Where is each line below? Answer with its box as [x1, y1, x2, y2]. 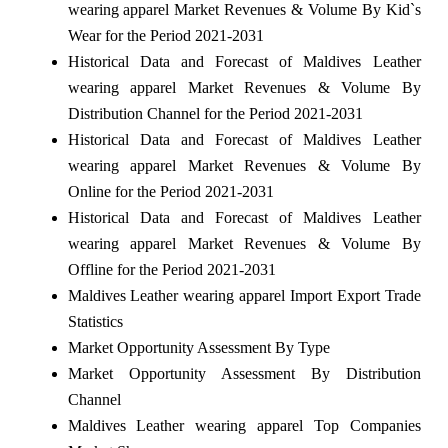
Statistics [67, 312, 123, 330]
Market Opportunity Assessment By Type [67, 338, 330, 356]
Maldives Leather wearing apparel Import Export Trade [67, 286, 421, 304]
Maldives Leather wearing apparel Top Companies [67, 416, 421, 434]
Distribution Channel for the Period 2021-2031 [67, 104, 363, 122]
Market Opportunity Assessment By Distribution [67, 364, 421, 382]
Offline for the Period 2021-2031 [67, 260, 276, 278]
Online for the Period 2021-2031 [67, 182, 274, 200]
